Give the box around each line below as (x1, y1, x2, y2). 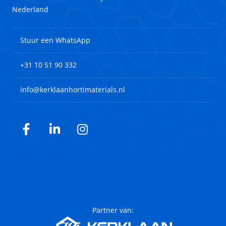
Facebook (25, 125, 80, 142)
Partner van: (92, 205, 134, 215)
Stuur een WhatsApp (20, 35, 90, 45)
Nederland (12, 4, 48, 14)
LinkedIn (53, 125, 102, 142)
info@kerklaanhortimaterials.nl (20, 84, 125, 94)
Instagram (82, 125, 139, 142)
